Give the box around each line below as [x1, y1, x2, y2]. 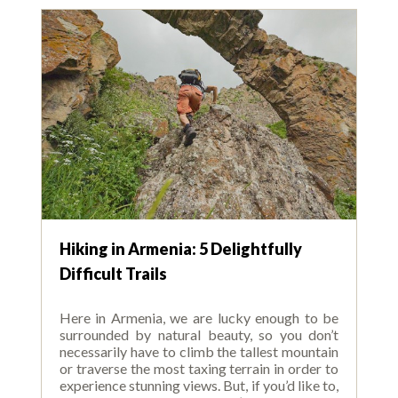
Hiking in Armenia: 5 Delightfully [59, 239, 302, 259]
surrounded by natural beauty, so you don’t [59, 326, 339, 344]
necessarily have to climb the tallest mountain [59, 343, 339, 361]
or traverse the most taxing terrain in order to [59, 360, 339, 378]
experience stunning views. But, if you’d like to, [59, 377, 339, 394]
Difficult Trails [59, 264, 167, 284]
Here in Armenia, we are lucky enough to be [59, 309, 339, 327]
